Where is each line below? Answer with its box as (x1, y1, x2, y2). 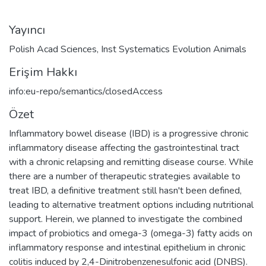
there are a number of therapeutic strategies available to (9, 169, 240, 183)
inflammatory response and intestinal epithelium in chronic (9, 240, 245, 254)
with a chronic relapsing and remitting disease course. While (9, 155, 254, 169)
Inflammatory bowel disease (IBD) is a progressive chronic (9, 126, 248, 140)
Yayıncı (9, 21, 45, 38)
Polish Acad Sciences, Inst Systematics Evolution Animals (9, 42, 246, 56)
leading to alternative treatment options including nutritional (9, 198, 254, 211)
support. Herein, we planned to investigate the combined (9, 212, 242, 226)
